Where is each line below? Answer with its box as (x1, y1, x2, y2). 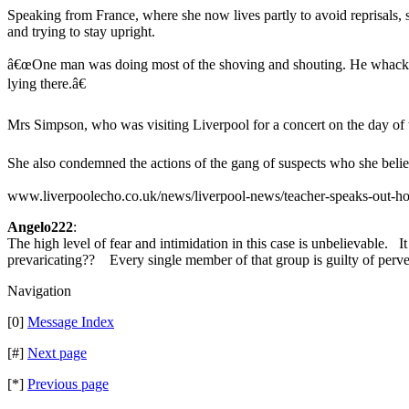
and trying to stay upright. (7, 24, 155, 39)
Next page (27, 345, 87, 361)
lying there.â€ (7, 76, 86, 91)
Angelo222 (7, 219, 73, 235)
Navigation (7, 283, 71, 299)
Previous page (27, 376, 109, 392)
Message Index (27, 314, 114, 330)
